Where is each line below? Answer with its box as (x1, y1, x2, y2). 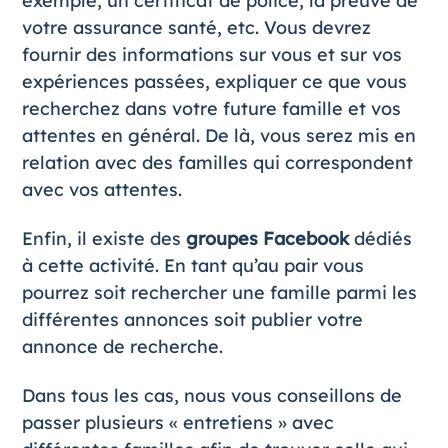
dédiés (348, 227, 412, 251)
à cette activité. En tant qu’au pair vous (21, 254, 364, 278)
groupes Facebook (185, 227, 349, 251)
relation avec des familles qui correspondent (21, 151, 413, 175)
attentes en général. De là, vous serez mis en (21, 124, 416, 148)
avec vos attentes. (21, 178, 182, 202)
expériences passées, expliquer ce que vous (21, 70, 407, 94)
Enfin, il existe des (21, 227, 186, 251)
